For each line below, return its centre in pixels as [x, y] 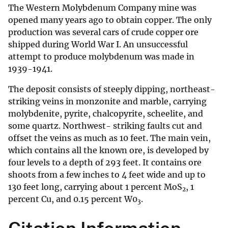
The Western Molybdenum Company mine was [102, 8]
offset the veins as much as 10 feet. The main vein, [109, 138]
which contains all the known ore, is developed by [108, 150]
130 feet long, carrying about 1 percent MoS [95, 187]
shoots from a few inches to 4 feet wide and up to [107, 175]
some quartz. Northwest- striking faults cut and [105, 126]
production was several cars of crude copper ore [103, 32]
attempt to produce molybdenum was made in [101, 57]
